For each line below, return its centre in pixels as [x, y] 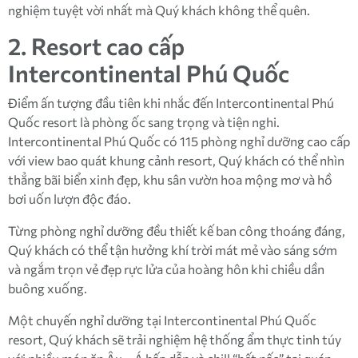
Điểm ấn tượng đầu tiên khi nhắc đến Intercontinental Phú [171, 103]
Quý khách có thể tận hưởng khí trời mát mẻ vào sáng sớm [173, 250]
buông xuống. [49, 288]
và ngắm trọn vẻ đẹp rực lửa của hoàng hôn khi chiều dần [166, 269]
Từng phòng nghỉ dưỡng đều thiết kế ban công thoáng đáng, [177, 231]
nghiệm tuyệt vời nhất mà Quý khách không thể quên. [159, 10]
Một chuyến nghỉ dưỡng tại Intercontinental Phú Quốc [162, 320]
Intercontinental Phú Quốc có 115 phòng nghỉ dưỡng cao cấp [179, 141]
